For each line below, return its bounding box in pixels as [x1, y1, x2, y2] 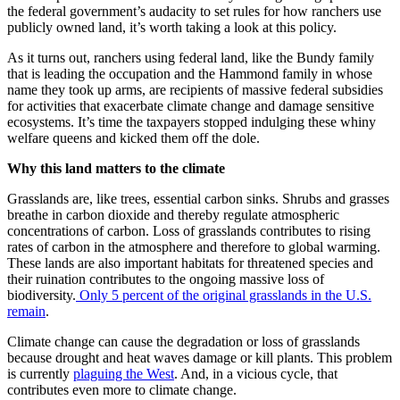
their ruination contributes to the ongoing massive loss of [7, 271, 324, 287]
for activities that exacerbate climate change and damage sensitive [7, 98, 374, 114]
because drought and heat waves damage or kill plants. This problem [7, 350, 392, 366]
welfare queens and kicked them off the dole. [7, 130, 260, 146]
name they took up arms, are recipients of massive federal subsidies [7, 82, 383, 98]
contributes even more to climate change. [7, 382, 237, 398]
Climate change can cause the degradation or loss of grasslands [7, 334, 360, 350]
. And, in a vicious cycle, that [174, 366, 337, 382]
